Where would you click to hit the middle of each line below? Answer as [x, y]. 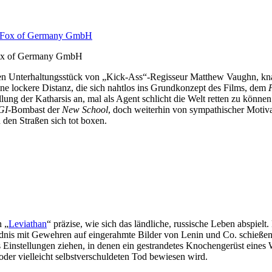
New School [85, 110]
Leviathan [28, 224]
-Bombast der [35, 110]
